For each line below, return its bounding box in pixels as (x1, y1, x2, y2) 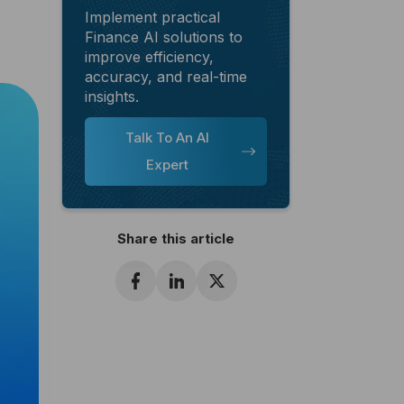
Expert (146, 155, 188, 173)
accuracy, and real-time (85, 67, 247, 86)
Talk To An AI (125, 128, 209, 146)
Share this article (117, 229, 234, 247)
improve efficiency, (85, 47, 214, 66)
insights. (85, 87, 139, 106)
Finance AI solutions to (85, 27, 243, 46)
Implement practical (85, 7, 220, 26)
